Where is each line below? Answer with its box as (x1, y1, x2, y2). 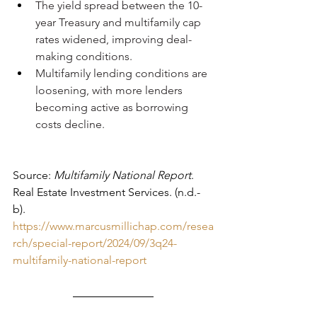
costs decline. (35, 117, 105, 131)
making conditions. (35, 49, 132, 63)
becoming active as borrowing (35, 100, 191, 114)
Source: (13, 168, 54, 182)
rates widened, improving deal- (35, 32, 192, 46)
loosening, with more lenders (35, 83, 185, 97)
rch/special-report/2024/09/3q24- (13, 236, 177, 250)
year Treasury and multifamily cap (35, 15, 204, 29)
